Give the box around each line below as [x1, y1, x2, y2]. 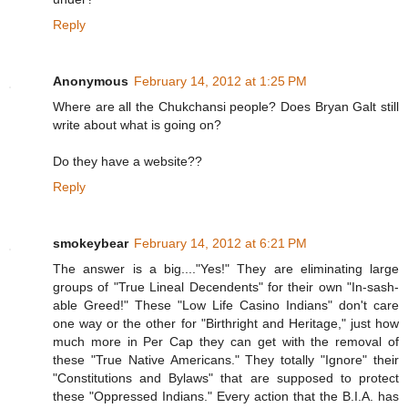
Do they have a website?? [53, 154, 202, 169]
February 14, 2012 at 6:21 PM [134, 236, 307, 251]
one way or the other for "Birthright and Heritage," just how [53, 316, 399, 331]
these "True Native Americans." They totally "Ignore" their [53, 352, 399, 368]
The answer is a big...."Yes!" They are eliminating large [53, 261, 399, 277]
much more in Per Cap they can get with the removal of [53, 334, 399, 350]
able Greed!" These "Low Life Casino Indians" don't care [53, 298, 399, 313]
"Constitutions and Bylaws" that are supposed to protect [53, 371, 399, 386]
